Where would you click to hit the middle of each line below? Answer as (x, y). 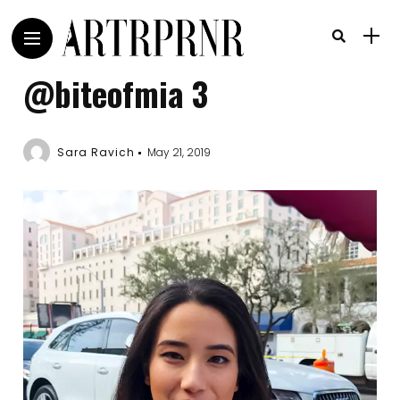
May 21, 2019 (179, 152)
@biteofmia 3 (116, 93)
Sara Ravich (96, 152)
